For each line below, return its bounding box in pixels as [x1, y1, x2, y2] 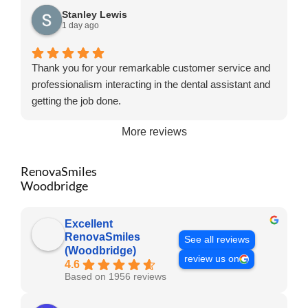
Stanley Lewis [62, 8, 127, 20]
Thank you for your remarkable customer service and [32, 61, 270, 74]
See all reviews [184, 234, 250, 245]
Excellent [65, 217, 113, 230]
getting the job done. [32, 94, 121, 107]
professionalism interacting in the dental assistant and [32, 78, 270, 90]
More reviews [121, 125, 187, 137]
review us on [184, 254, 239, 265]
